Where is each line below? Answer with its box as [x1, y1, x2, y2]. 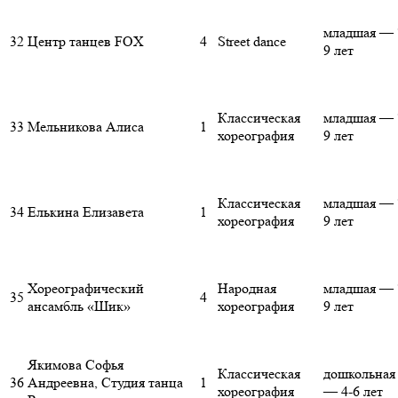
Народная [218, 280, 276, 298]
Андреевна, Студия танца [28, 374, 183, 392]
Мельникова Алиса [28, 118, 144, 136]
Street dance [218, 33, 286, 51]
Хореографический [28, 280, 144, 298]
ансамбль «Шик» [28, 298, 131, 315]
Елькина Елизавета [28, 203, 144, 221]
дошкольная [323, 365, 395, 383]
